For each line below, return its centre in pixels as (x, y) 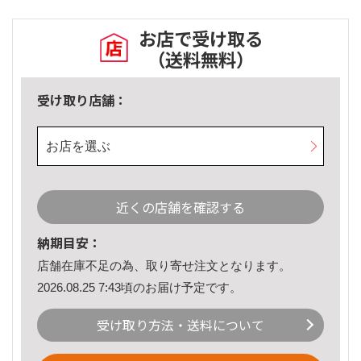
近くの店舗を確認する (180, 207)
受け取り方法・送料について (180, 325)
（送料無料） (201, 59)
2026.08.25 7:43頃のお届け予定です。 (139, 287)
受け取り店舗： (82, 100)
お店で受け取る (201, 38)
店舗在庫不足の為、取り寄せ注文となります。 (164, 266)
